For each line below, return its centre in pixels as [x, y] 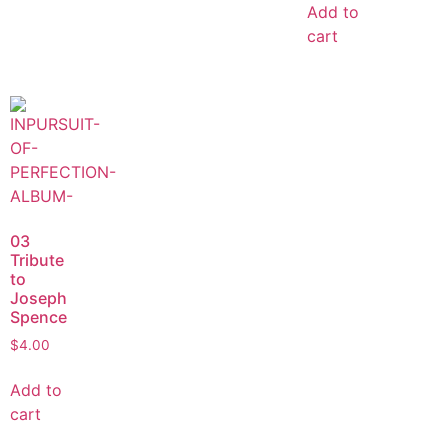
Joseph [38, 298]
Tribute [37, 260]
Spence [38, 317]
